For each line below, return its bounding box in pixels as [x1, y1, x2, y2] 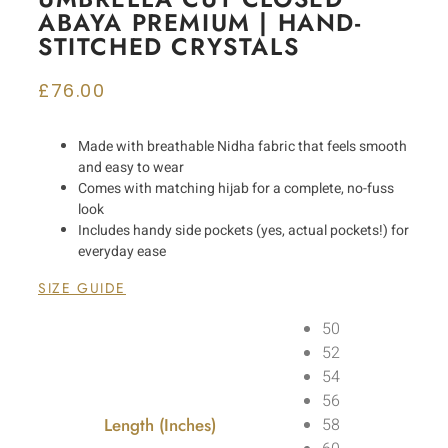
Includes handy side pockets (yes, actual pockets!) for [78, 220, 409, 241]
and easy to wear [78, 157, 184, 178]
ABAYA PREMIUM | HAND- [38, 5, 362, 40]
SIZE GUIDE [38, 278, 126, 298]
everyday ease [78, 241, 166, 262]
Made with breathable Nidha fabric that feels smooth [78, 136, 407, 157]
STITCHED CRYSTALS [38, 29, 300, 64]
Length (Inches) [103, 413, 216, 437]
